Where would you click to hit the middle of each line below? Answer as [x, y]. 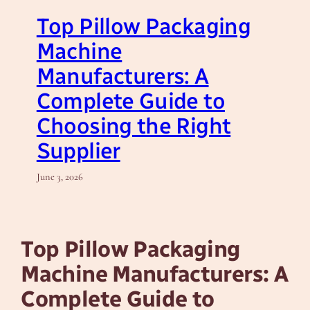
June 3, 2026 [60, 177]
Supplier [78, 151]
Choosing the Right [134, 126]
